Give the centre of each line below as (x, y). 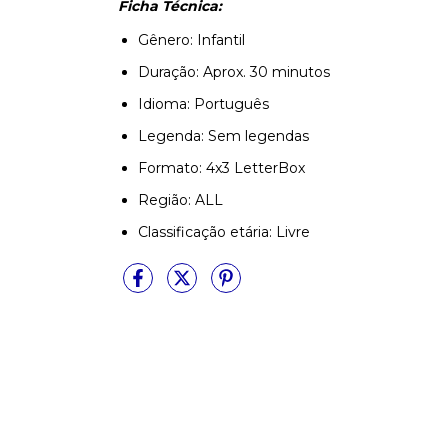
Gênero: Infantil (191, 40)
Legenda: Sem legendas (223, 136)
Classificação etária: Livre (224, 232)
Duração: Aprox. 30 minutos (234, 72)
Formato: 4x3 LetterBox (221, 168)
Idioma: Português (203, 104)
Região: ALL (182, 200)
